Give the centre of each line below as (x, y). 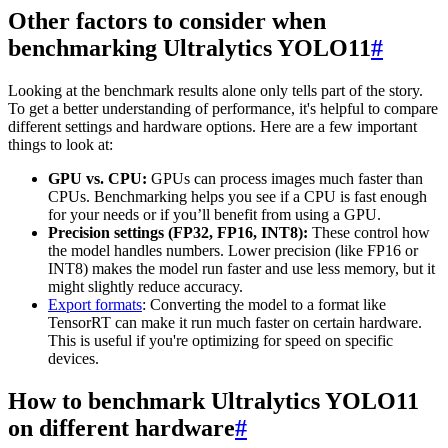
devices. (73, 358)
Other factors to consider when (167, 21)
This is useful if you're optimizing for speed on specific (220, 340)
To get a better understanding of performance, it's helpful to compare (223, 108)
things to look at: (60, 144)
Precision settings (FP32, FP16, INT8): (178, 232)
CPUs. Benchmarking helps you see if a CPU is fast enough (237, 196)
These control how (369, 232)
